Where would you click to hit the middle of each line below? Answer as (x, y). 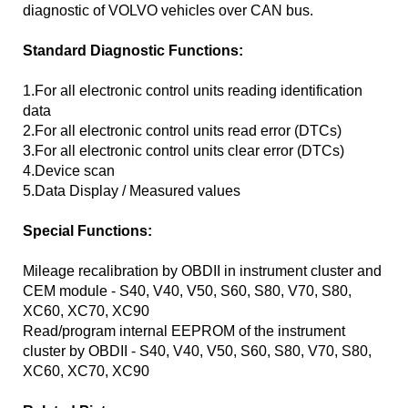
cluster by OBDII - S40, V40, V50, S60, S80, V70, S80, (197, 351)
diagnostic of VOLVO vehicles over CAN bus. (168, 10)
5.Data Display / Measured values (132, 191)
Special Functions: (87, 231)
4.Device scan (69, 171)
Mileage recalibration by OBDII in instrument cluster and (202, 271)
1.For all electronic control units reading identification (193, 91)
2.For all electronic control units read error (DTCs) (182, 131)
